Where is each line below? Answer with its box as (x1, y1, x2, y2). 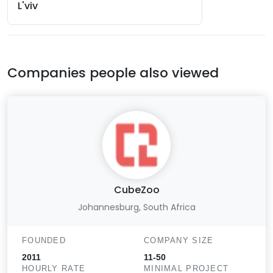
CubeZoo (113, 182, 160, 197)
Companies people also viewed (7, 63, 219, 82)
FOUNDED (22, 235, 66, 245)
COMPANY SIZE (144, 235, 214, 245)
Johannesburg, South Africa (77, 200, 196, 213)
